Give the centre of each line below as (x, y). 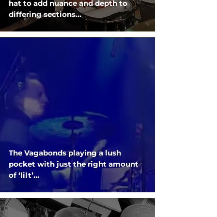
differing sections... (45, 14)
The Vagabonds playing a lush (65, 153)
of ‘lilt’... (24, 175)
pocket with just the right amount (74, 164)
